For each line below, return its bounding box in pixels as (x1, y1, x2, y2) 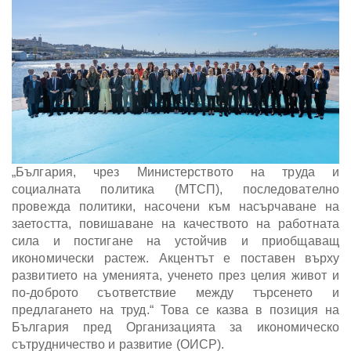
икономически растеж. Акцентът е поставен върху (12, 251, 339, 266)
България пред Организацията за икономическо (12, 320, 339, 335)
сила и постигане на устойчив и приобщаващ (12, 234, 339, 248)
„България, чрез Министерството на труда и (12, 165, 339, 179)
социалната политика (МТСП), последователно (12, 183, 339, 197)
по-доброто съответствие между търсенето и (12, 286, 339, 300)
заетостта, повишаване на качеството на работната (12, 217, 339, 231)
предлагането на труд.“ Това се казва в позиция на (12, 303, 339, 317)
